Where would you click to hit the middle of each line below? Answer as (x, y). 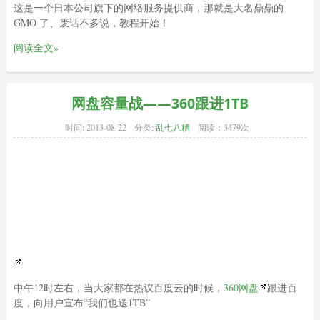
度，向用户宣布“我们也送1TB (79, 302)
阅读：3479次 (223, 127)
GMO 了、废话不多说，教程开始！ (91, 23)
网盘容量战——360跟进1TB (160, 104)
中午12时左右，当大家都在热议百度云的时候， (118, 287)
